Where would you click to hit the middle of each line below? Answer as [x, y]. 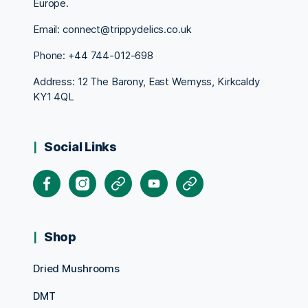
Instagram [105, 176]
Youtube [173, 176]
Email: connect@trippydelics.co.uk [112, 29]
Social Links [80, 146]
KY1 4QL [54, 96]
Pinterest [210, 176]
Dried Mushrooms [76, 268]
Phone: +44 [62, 55]
